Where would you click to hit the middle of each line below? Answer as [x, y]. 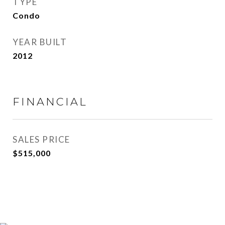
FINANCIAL [50, 102]
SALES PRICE [41, 139]
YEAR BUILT [40, 42]
